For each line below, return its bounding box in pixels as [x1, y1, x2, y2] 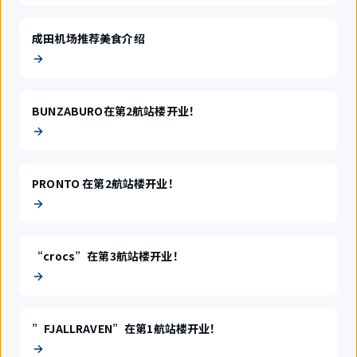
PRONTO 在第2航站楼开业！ [32, 175, 179, 191]
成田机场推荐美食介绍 [32, 30, 145, 46]
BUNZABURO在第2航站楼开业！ [32, 103, 201, 119]
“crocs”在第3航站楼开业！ [32, 248, 184, 264]
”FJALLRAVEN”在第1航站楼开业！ [32, 320, 222, 336]
